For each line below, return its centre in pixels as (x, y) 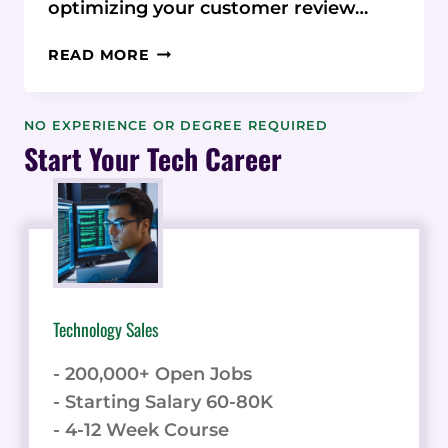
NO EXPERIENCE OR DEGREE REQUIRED (176, 126)
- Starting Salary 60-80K (163, 402)
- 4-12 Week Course (141, 430)
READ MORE (99, 55)
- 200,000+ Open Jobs (152, 374)
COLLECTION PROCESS (243, 119)
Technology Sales (106, 329)
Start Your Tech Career (153, 159)
